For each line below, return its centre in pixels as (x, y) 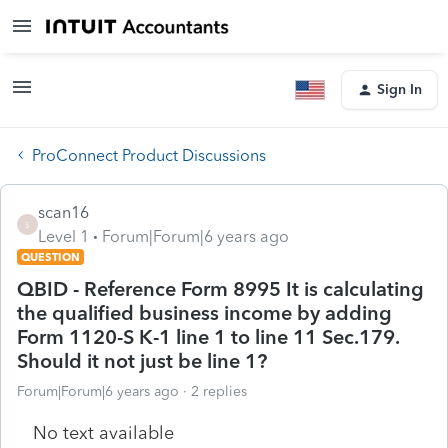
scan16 (63, 212)
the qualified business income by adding (204, 312)
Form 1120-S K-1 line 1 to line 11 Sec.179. (208, 336)
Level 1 (63, 236)
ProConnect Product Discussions (149, 155)
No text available (103, 432)
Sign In (399, 89)
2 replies (219, 391)
